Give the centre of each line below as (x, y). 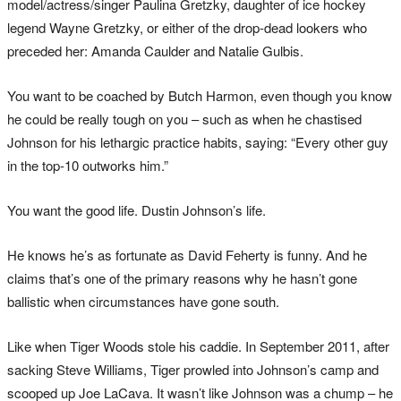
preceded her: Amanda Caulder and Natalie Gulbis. (155, 51)
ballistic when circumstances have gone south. (143, 302)
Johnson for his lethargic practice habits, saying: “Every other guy (198, 142)
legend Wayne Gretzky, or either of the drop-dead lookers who (187, 28)
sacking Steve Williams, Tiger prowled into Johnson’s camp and (193, 370)
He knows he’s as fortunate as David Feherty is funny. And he (187, 255)
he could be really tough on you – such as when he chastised (184, 119)
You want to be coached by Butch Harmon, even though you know (200, 96)
